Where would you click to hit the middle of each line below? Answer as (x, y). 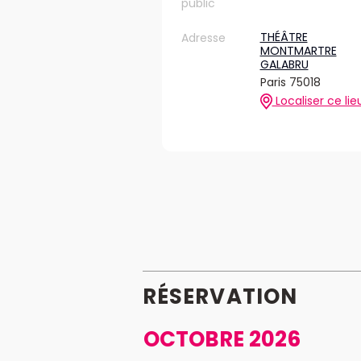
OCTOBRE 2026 (222, 339)
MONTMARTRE (298, 51)
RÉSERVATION (220, 296)
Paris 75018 (290, 82)
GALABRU (284, 64)
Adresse (203, 38)
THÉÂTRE (284, 37)
